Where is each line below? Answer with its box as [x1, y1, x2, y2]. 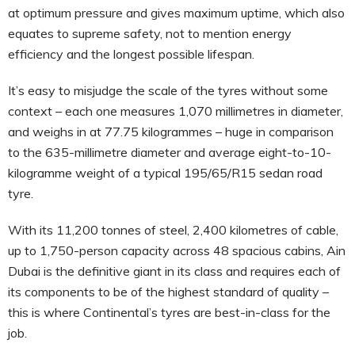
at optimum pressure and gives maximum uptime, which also [8, 4, 345, 21]
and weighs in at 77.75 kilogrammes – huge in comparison [8, 123, 334, 139]
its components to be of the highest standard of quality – [8, 283, 329, 300]
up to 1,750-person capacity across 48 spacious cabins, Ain [8, 242, 345, 258]
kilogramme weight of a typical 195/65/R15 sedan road [8, 164, 323, 181]
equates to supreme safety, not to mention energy [8, 25, 292, 41]
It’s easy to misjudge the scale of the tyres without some [8, 82, 328, 98]
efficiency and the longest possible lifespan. [8, 45, 254, 62]
